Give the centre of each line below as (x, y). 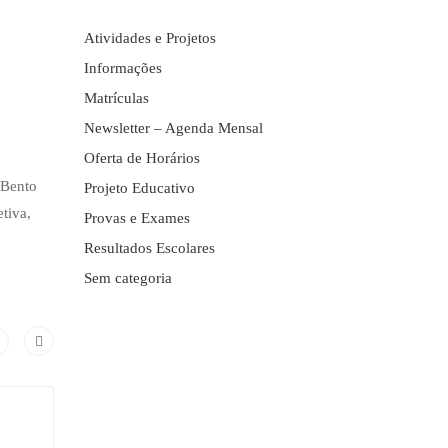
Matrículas (116, 97)
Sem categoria (127, 277)
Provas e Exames (136, 217)
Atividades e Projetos (149, 37)
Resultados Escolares (149, 247)
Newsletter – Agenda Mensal (173, 127)
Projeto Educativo (139, 187)
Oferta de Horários (141, 157)
